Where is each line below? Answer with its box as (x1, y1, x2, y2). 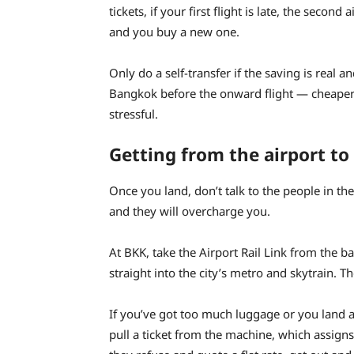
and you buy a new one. (109, 24, 239, 40)
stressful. (109, 106, 158, 122)
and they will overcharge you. (109, 203, 270, 220)
